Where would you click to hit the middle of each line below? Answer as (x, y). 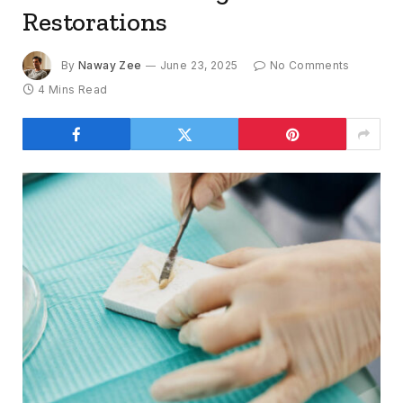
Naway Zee (110, 65)
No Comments (309, 65)
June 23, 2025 (199, 65)
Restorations (95, 22)
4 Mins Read (73, 90)
